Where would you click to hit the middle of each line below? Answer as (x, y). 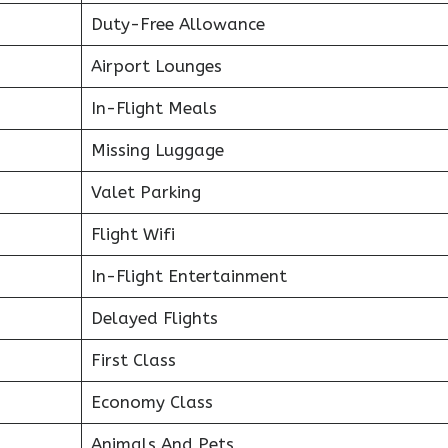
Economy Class (151, 401)
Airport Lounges (156, 65)
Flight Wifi (132, 233)
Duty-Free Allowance (177, 23)
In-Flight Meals (153, 107)
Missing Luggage (157, 149)
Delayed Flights (154, 317)
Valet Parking (145, 191)
